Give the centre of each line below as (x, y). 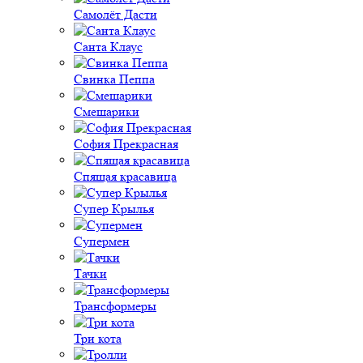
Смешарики (107, 111)
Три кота (98, 338)
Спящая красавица (125, 176)
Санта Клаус (108, 47)
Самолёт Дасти (115, 14)
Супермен (102, 241)
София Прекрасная (126, 144)
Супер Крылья (114, 209)
